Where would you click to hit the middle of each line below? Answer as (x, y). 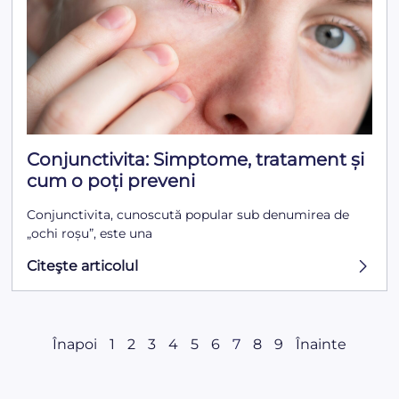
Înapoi (75, 344)
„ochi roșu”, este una (90, 234)
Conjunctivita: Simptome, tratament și (196, 160)
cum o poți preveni (111, 181)
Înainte (321, 344)
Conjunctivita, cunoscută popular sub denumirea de (188, 215)
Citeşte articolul (83, 266)
